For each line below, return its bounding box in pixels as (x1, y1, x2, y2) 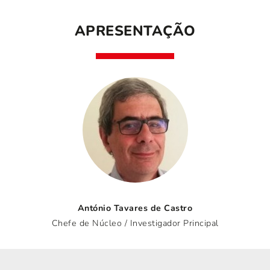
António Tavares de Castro (77, 202, 193, 215)
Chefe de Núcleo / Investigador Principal (51, 218, 219, 230)
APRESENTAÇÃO (74, 21, 196, 41)
